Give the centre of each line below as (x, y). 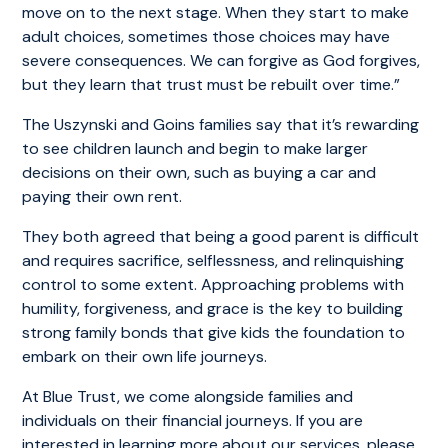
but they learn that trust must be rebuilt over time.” (211, 84)
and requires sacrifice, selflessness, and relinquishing (213, 260)
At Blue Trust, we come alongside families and (188, 396)
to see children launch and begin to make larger (195, 148)
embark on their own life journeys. (145, 356)
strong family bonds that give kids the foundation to (214, 332)
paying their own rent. (102, 196)
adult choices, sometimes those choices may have (206, 36)
